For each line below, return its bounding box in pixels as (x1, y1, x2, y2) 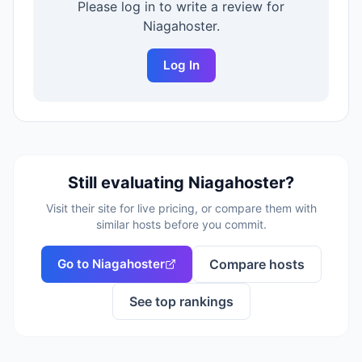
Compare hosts (208, 256, 305, 272)
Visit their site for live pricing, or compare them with (45, 201, 317, 215)
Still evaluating (68, 173, 188, 192)
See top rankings (128, 293, 234, 309)
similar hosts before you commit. (95, 217, 267, 231)
